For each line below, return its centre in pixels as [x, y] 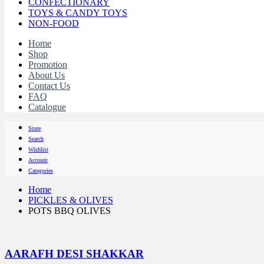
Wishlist [38, 149]
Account [38, 160]
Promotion [48, 64]
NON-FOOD [54, 23]
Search [36, 138]
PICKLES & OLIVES [71, 200]
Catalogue [47, 107]
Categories [41, 170]
